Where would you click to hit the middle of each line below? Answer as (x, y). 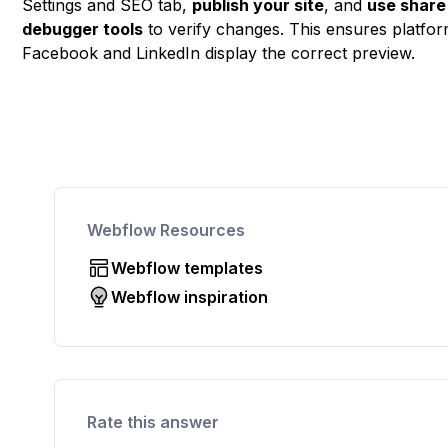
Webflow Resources (166, 230)
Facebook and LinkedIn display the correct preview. (219, 53)
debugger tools (83, 29)
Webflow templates (187, 268)
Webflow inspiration (190, 296)
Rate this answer (153, 421)
